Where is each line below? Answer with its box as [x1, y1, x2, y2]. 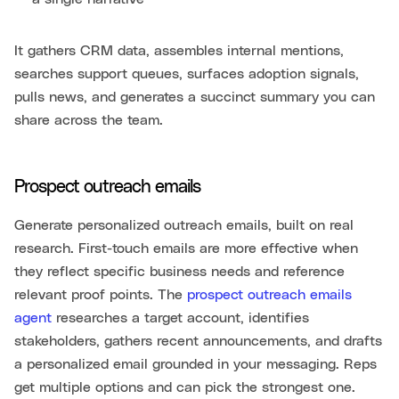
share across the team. [14, 112, 163, 127]
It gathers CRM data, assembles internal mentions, [14, 43, 344, 58]
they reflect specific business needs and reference [14, 264, 345, 279]
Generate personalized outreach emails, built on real [14, 217, 354, 232]
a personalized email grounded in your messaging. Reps [14, 356, 377, 371]
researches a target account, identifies [52, 310, 309, 325]
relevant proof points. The [14, 287, 187, 302]
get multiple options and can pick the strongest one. [14, 379, 355, 395]
